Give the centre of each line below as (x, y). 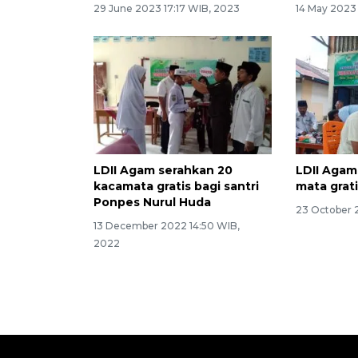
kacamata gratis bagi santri (176, 187)
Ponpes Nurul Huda (152, 203)
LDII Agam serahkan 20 (163, 171)
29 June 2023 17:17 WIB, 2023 (167, 8)
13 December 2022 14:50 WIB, (167, 226)
